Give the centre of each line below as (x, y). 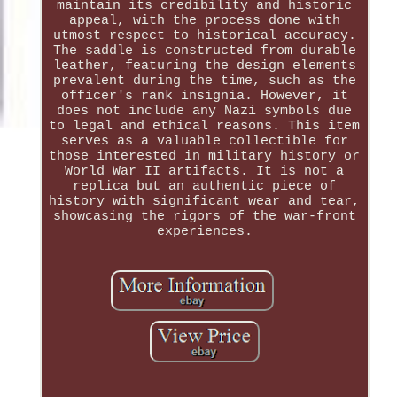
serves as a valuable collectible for (204, 142)
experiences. (204, 232)
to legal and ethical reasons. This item (205, 127)
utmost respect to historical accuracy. (204, 36)
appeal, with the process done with (204, 21)
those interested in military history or (205, 157)
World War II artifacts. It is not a (205, 172)
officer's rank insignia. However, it (204, 97)
